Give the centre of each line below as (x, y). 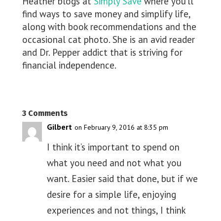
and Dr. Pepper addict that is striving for (102, 53)
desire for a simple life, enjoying (111, 195)
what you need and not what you (114, 163)
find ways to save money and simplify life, (106, 14)
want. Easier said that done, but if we (122, 179)
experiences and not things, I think (116, 210)
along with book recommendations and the (109, 27)
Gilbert (59, 127)
